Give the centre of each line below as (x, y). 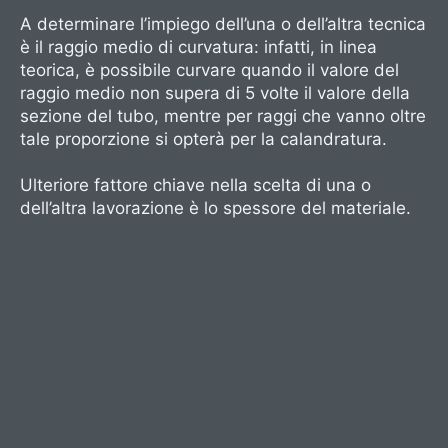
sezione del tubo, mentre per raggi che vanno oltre (223, 115)
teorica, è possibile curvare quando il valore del (209, 69)
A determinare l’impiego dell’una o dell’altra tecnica (223, 23)
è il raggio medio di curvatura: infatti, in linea (198, 46)
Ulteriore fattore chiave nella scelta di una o (195, 184)
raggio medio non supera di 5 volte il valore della (215, 92)
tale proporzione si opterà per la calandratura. (203, 138)
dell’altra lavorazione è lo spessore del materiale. (215, 207)
